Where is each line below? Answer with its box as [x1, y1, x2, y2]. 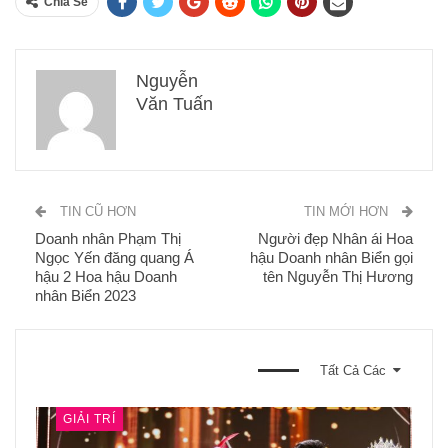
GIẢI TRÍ [63, 411, 116, 426]
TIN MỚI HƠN [304, 203, 392, 219]
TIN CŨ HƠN [56, 203, 136, 219]
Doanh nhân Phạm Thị [35, 229, 181, 247]
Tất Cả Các [320, 362, 390, 378]
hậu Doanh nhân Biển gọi [250, 248, 413, 266]
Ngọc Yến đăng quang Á [35, 248, 194, 266]
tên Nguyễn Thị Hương [263, 267, 413, 285]
